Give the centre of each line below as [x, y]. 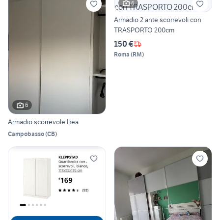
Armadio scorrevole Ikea [43, 122]
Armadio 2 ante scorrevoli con [158, 20]
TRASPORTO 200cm [144, 30]
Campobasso [26, 134]
